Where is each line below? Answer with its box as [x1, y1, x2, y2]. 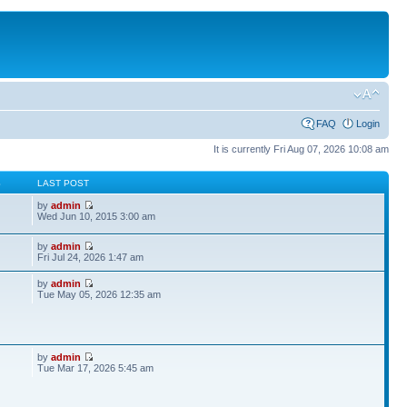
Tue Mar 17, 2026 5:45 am [37, 362, 154, 373]
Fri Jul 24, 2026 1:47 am [37, 251, 144, 263]
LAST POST [37, 177, 90, 188]
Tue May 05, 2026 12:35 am [37, 288, 162, 300]
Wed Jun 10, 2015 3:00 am [37, 210, 156, 222]
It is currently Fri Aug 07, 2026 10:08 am [213, 144, 389, 154]
